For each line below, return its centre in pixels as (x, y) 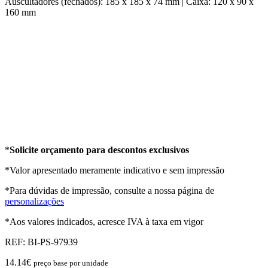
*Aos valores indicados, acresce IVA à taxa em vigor (104, 221)
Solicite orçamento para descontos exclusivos (99, 150)
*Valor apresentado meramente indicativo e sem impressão (115, 170)
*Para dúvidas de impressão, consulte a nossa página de (109, 190)
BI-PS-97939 (53, 242)
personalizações (34, 201)
